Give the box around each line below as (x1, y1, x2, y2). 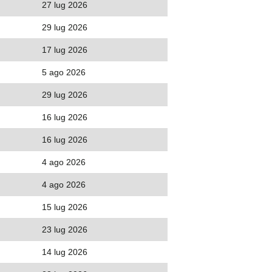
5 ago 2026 (42, 67, 86, 77)
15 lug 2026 (42, 202, 87, 212)
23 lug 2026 (42, 225, 87, 234)
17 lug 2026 (42, 45, 87, 55)
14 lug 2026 (42, 247, 87, 257)
